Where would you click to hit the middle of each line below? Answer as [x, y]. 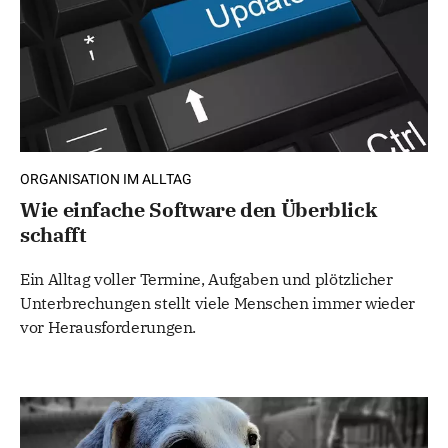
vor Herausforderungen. [108, 326]
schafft [53, 234]
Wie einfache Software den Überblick [198, 209]
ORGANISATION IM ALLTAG [106, 179]
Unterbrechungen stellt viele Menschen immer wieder [218, 302]
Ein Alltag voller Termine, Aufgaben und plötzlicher [206, 278]
